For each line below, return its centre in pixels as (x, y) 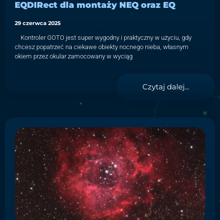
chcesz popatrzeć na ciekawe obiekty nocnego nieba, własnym (102, 47)
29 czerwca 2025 (38, 23)
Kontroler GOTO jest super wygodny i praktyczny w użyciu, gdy (103, 38)
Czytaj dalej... (166, 87)
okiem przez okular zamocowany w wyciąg (74, 56)
